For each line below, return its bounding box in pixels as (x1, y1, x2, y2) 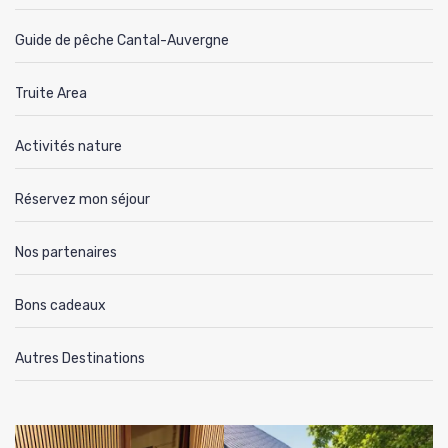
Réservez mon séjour (15, 191, 150, 209)
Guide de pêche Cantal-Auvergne (15, 32, 229, 50)
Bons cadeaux (15, 297, 106, 315)
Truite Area (15, 85, 87, 103)
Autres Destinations (15, 350, 145, 368)
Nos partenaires (15, 244, 117, 262)
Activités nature (15, 138, 122, 156)
